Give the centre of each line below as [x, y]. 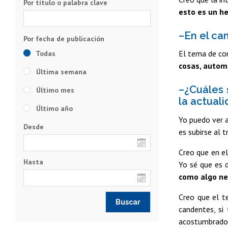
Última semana [60, 72]
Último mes [54, 90]
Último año [53, 108]
